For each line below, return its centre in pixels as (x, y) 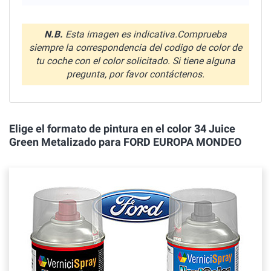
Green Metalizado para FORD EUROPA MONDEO (125, 142)
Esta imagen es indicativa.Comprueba (145, 34)
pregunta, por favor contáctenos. (135, 74)
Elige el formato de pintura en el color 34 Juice (122, 128)
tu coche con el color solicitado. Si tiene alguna (135, 60)
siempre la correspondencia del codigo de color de (135, 47)
